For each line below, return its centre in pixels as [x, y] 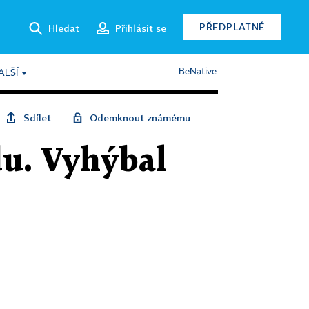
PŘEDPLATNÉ [232, 27]
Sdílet [37, 118]
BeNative [198, 72]
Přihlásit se [141, 28]
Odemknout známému [140, 118]
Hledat [64, 28]
